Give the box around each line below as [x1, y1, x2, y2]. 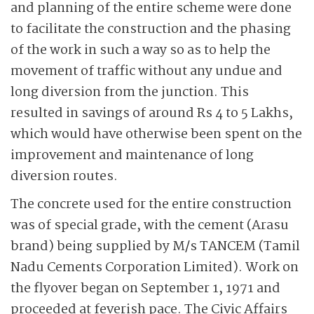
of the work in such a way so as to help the [11, 40, 271, 61]
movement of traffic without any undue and [11, 61, 282, 82]
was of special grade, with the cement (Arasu [11, 215, 289, 236]
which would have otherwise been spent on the [11, 124, 302, 145]
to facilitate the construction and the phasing [11, 19, 291, 40]
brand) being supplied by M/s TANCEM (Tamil [11, 236, 300, 257]
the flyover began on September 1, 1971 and [11, 278, 280, 299]
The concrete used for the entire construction [11, 194, 292, 215]
